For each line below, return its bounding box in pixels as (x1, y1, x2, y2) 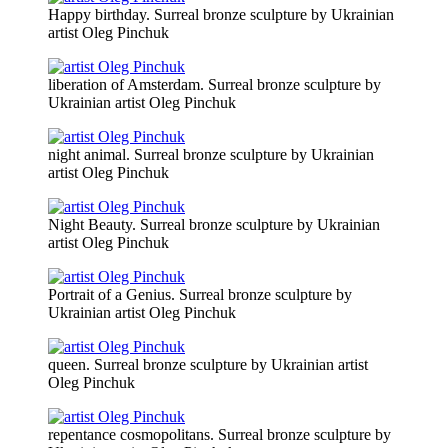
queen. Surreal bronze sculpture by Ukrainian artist (48, 356, 368, 374)
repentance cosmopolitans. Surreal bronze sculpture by (48, 426, 391, 444)
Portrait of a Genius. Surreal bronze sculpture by (48, 286, 352, 304)
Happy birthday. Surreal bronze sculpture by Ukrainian (48, 6, 394, 24)
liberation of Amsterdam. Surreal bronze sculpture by (48, 76, 381, 94)
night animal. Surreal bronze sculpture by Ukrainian (48, 146, 374, 164)
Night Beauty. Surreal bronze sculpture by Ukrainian (48, 216, 380, 234)
